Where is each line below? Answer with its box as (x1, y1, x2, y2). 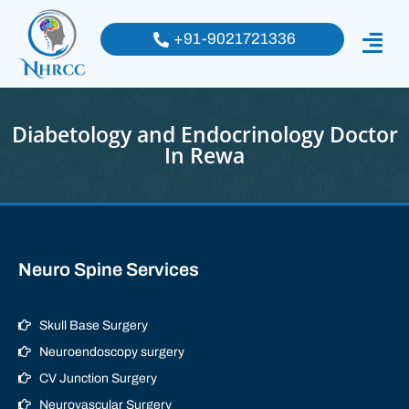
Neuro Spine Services (18, 258, 199, 279)
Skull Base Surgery (38, 318, 148, 332)
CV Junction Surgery (38, 371, 157, 385)
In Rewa (164, 140, 245, 170)
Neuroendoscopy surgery (38, 344, 184, 359)
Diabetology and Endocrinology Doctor (11, 119, 398, 149)
